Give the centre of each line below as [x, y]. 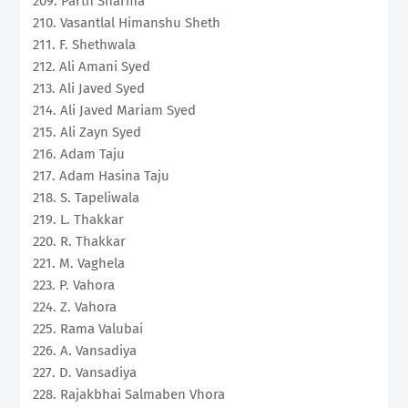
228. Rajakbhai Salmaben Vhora [129, 395]
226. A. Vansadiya [85, 351]
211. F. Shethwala [84, 45]
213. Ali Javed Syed [89, 89]
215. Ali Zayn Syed [87, 133]
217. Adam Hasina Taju [101, 176]
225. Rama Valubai [88, 329]
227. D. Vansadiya [85, 373]
